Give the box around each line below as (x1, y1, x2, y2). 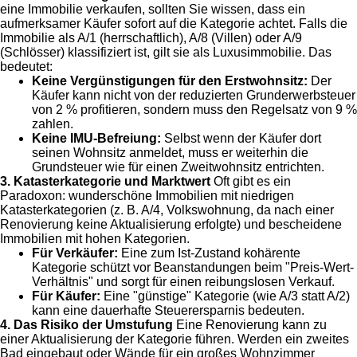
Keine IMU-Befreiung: (32, 131, 161, 145)
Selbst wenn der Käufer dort (161, 131, 321, 145)
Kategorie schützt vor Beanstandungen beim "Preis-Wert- (32, 260, 354, 274)
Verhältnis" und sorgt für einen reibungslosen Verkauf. (32, 274, 335, 288)
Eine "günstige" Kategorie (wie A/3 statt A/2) (100, 288, 350, 303)
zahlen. (32, 116, 73, 131)
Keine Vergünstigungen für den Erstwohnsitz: (32, 73, 308, 88)
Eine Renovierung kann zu (173, 317, 327, 331)
